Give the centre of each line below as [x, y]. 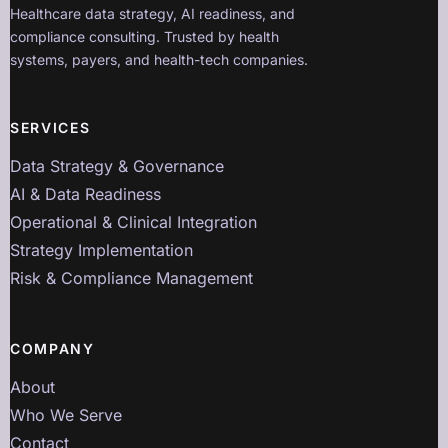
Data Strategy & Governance [117, 166]
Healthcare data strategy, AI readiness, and [152, 14]
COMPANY [52, 349]
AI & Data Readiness [85, 194]
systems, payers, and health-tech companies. [159, 60]
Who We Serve [66, 415]
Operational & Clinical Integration [133, 222]
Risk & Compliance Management [131, 278]
